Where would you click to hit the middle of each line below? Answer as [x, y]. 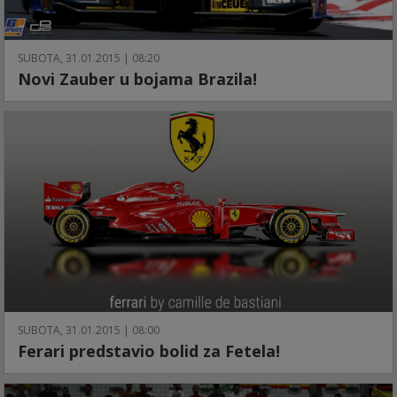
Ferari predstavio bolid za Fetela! [149, 350]
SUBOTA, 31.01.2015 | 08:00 [89, 330]
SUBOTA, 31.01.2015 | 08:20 [89, 58]
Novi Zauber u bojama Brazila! [137, 79]
